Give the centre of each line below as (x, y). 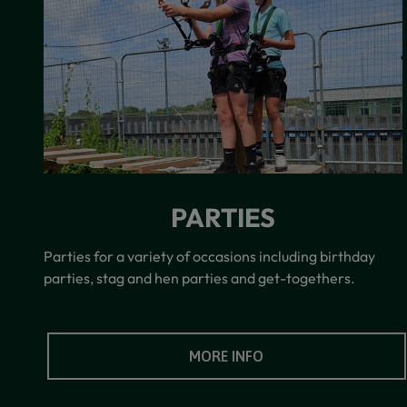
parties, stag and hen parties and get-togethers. (199, 278)
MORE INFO (227, 356)
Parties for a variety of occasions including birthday (209, 256)
